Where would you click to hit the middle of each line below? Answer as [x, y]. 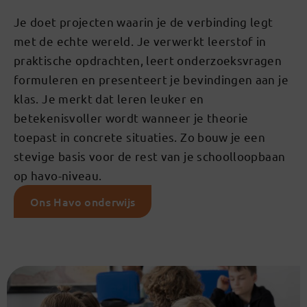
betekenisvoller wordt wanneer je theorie [131, 118]
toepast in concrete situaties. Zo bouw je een [140, 137]
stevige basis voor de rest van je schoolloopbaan [150, 156]
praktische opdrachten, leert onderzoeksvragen [148, 60]
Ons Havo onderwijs [83, 202]
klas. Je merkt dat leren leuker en [109, 99]
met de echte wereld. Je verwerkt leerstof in [140, 41]
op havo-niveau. [58, 175]
